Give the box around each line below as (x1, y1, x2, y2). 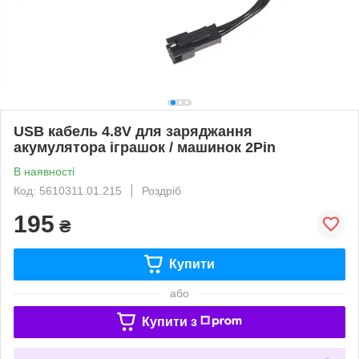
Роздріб (142, 184, 181, 197)
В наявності (14, 164, 75, 178)
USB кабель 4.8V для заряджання (14, 123, 252, 139)
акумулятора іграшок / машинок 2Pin (14, 139, 276, 155)
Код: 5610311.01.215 (14, 184, 122, 197)
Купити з (141, 314, 197, 329)
